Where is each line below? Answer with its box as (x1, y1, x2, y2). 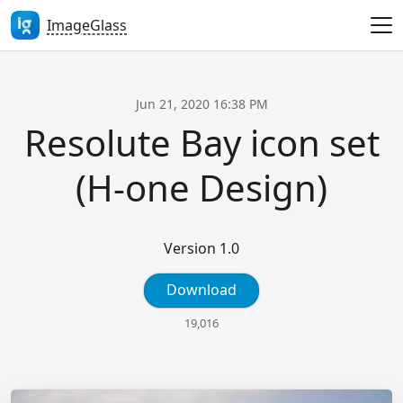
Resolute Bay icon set (23, 117, 380, 167)
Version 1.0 (164, 237, 239, 258)
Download (166, 279, 237, 300)
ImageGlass (47, 14, 127, 35)
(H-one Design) (76, 162, 327, 212)
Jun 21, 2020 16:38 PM (135, 94, 268, 112)
